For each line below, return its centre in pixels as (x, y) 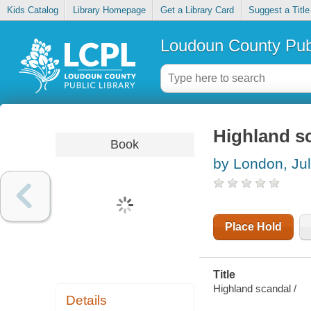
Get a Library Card (197, 10)
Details (87, 301)
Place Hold (253, 227)
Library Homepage (109, 10)
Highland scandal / (254, 288)
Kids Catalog (32, 10)
